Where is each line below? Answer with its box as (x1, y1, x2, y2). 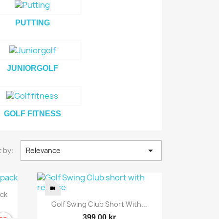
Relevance (25, 146, 61, 155)
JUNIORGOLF (6, 64, 58, 72)
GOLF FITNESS (3, 109, 61, 118)
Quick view (85, 197, 126, 208)
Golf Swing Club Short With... (51, 199, 148, 209)
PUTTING (15, 19, 50, 27)
